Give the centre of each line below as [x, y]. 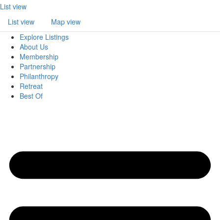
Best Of [31, 96]
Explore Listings [44, 37]
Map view [66, 22]
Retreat [31, 86]
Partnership [38, 66]
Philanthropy [39, 76]
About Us [34, 47]
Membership [39, 56]
